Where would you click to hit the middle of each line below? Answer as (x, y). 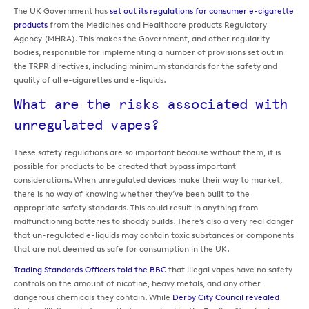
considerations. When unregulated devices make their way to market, (148, 180)
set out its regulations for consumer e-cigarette (202, 11)
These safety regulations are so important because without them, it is (147, 152)
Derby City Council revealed (226, 297)
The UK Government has (62, 11)
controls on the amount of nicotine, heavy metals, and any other (137, 283)
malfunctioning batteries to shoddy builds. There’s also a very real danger (154, 221)
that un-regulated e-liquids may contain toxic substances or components (154, 235)
